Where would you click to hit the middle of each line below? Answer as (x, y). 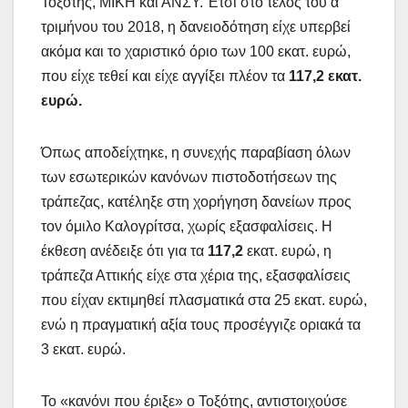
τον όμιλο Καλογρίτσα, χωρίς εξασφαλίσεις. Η (187, 226)
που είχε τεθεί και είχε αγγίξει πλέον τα (165, 76)
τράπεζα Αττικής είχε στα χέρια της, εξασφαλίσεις (196, 275)
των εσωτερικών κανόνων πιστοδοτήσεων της (189, 177)
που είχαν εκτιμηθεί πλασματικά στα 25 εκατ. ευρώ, (204, 300)
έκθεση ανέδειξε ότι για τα (124, 250)
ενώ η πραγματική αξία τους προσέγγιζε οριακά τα (201, 324)
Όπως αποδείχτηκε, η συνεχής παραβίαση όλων (196, 152)
